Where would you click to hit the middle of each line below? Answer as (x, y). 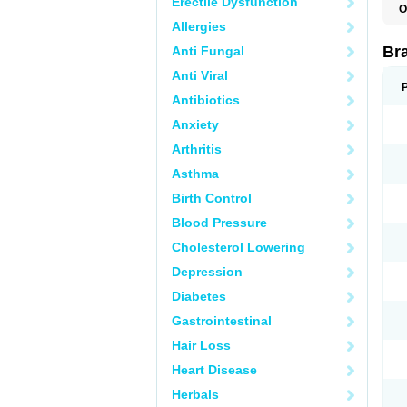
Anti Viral (200, 75)
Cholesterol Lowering (238, 247)
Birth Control (212, 198)
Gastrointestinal (222, 321)
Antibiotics (206, 100)
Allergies (199, 26)
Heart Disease (214, 370)
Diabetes (199, 296)
